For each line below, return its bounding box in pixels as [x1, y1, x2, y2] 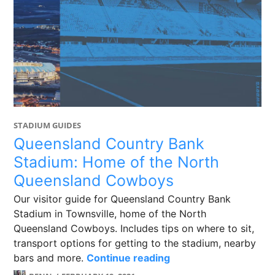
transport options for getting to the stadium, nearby [14, 237, 257, 249]
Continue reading [87, 252, 171, 264]
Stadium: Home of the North [14, 153, 220, 171]
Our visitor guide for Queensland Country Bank [14, 193, 231, 205]
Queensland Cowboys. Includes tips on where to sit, [14, 222, 255, 234]
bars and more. [14, 252, 87, 264]
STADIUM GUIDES [14, 120, 82, 131]
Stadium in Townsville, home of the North [14, 207, 207, 220]
